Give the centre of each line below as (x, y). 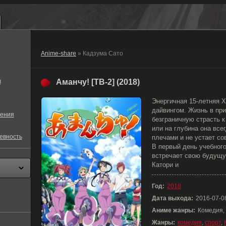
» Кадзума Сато (100, 53)
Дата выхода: (173, 198)
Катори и (165, 165)
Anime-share (59, 53)
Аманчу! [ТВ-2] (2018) (98, 82)
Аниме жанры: (174, 210)
